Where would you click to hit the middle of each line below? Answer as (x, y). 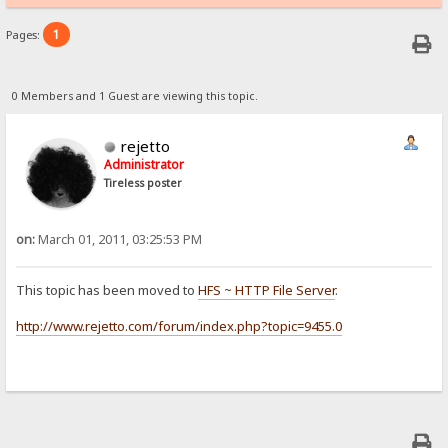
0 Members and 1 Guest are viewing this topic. (134, 95)
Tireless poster (143, 182)
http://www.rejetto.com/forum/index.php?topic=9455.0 (179, 326)
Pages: (25, 35)
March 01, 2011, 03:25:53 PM (119, 239)
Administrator (144, 164)
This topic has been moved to (107, 290)
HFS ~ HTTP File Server (267, 290)
